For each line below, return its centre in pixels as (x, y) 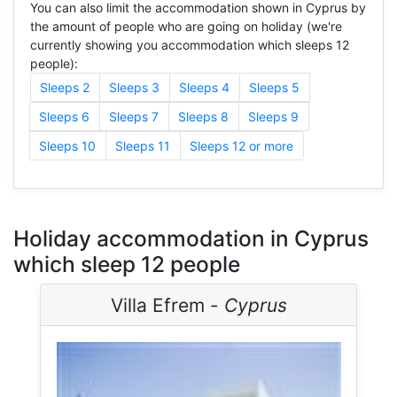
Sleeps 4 (204, 87)
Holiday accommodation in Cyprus (191, 238)
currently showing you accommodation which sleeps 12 (189, 44)
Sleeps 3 (134, 87)
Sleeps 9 (273, 116)
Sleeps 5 (274, 87)
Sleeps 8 (203, 116)
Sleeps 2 (65, 87)
